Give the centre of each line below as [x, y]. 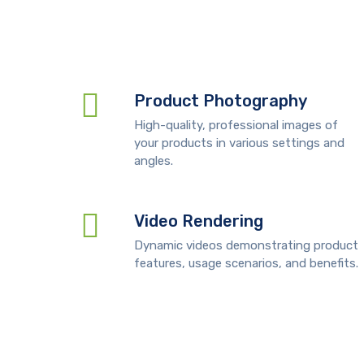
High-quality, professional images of [236, 125]
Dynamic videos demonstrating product [246, 245]
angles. [154, 161]
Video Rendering [199, 221]
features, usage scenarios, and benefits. [246, 263]
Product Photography [221, 101]
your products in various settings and [239, 143]
